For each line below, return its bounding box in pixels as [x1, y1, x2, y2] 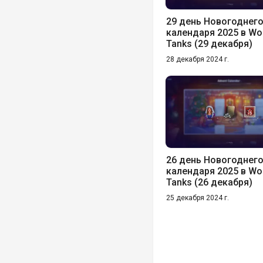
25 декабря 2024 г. [166, 193, 229, 202]
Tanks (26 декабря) [166, 176, 252, 188]
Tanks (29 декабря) [166, 38, 252, 49]
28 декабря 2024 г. [166, 55, 229, 63]
